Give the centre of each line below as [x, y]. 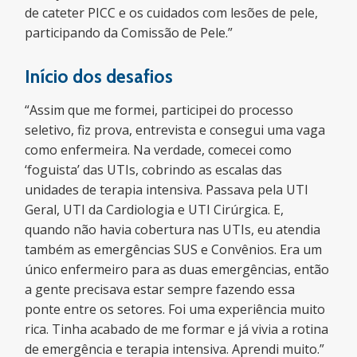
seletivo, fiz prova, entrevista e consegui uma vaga [175, 130]
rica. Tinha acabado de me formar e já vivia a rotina [177, 329]
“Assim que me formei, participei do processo [159, 110]
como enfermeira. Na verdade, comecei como [159, 150]
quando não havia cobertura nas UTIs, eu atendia [173, 229]
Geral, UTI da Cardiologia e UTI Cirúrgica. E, [155, 210]
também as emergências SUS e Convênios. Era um [174, 249]
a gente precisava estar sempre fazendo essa [160, 289]
